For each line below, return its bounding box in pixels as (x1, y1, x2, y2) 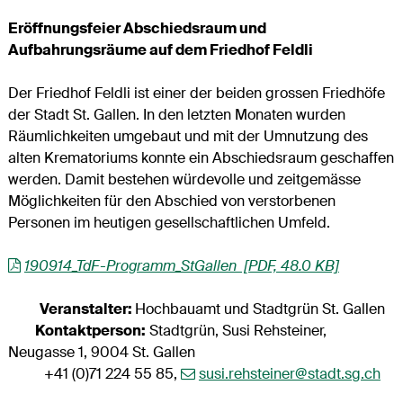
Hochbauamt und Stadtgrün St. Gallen (134, 299, 385, 318)
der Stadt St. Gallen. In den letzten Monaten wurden (7, 104, 345, 124)
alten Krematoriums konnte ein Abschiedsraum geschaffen (7, 148, 394, 167)
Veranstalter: (25, 299, 135, 318)
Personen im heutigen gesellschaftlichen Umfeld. (7, 212, 330, 232)
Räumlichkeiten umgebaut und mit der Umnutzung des (7, 126, 368, 146)
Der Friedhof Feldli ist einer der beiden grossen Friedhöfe (7, 83, 385, 103)
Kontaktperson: (7, 320, 146, 340)
